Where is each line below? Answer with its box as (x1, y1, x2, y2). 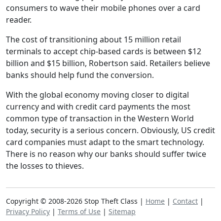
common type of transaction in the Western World (6, 113, 194, 124)
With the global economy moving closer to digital (6, 89, 189, 100)
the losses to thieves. (6, 160, 84, 171)
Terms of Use (58, 207, 101, 216)
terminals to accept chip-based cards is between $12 (6, 46, 201, 57)
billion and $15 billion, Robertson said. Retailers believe (6, 58, 210, 69)
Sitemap (109, 207, 136, 216)
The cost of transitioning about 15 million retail (6, 34, 181, 45)
